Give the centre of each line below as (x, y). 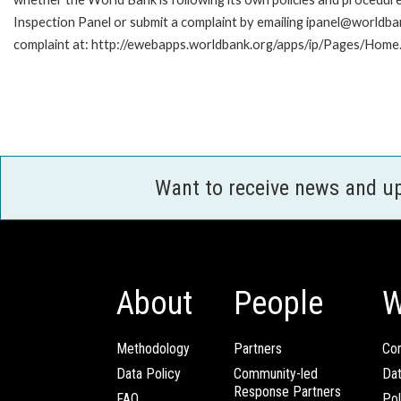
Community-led (276, 373)
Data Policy (149, 373)
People (278, 303)
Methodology (153, 348)
